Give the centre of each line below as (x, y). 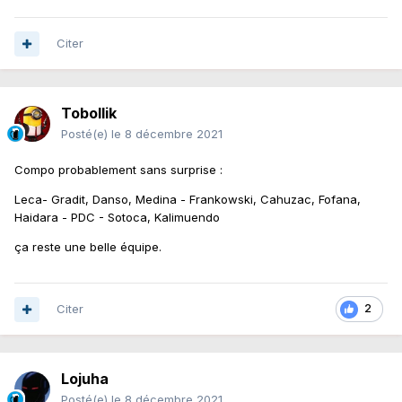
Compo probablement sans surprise (117, 170)
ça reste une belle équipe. (88, 247)
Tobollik (89, 114)
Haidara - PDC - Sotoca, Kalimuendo (119, 218)
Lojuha (85, 379)
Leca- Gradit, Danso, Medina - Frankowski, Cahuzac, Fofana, (188, 200)
